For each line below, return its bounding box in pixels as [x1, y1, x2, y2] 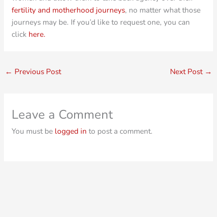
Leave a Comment [11, 106, 113, 124]
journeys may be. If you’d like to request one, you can [11, 16, 190, 27]
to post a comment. [86, 126, 153, 137]
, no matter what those [124, 4, 201, 15]
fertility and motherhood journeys [11, 4, 125, 15]
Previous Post [13, 66, 62, 77]
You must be [11, 126, 55, 137]
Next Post [170, 66, 204, 77]
